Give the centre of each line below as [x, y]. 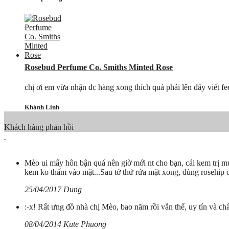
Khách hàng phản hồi [39, 127]
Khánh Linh [42, 107]
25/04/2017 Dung [53, 190]
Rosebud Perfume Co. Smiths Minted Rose [99, 67]
